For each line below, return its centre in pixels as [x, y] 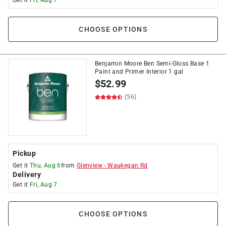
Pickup [24, 153]
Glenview [90, 165]
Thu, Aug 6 [45, 165]
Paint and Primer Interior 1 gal [139, 72]
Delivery [27, 175]
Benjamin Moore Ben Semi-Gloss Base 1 [152, 64]
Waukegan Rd [128, 165]
